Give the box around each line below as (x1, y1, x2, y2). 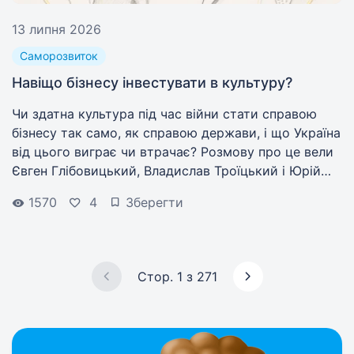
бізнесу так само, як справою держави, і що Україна (12, 125, 341, 141)
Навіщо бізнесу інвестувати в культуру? (12, 74, 292, 91)
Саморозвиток (20, 49, 98, 62)
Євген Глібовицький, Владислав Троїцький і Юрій (12, 163, 321, 179)
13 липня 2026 (12, 21, 101, 37)
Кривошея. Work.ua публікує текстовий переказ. (12, 182, 314, 198)
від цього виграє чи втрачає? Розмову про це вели (12, 144, 333, 160)
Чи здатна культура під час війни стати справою (12, 106, 317, 122)
